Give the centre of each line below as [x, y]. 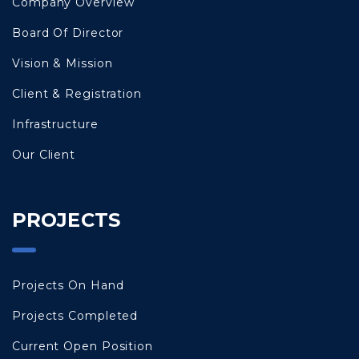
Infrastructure [55, 124]
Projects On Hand [68, 285]
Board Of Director [68, 32]
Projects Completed [75, 315]
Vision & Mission [63, 63]
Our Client [44, 154]
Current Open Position [83, 346]
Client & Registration [77, 93]
